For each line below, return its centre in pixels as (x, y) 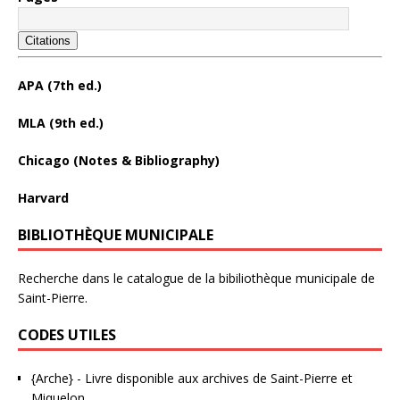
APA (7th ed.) (60, 86)
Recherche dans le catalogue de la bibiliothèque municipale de (196, 279)
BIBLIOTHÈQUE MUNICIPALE (116, 235)
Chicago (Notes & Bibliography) (119, 161)
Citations (48, 41)
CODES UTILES (67, 335)
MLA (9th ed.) (61, 123)
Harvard (43, 198)
